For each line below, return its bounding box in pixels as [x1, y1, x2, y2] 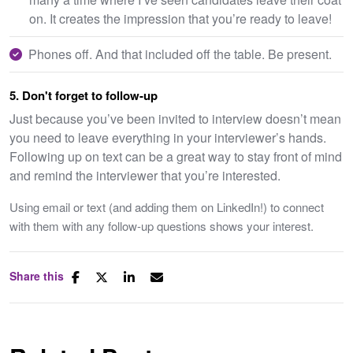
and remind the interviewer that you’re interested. [9, 165, 281, 184]
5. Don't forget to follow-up [9, 86, 158, 104]
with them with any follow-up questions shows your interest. [9, 217, 314, 234]
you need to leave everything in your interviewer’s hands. [9, 128, 326, 147]
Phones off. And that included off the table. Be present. [28, 44, 332, 63]
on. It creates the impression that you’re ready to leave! [29, 9, 332, 28]
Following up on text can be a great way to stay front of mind [9, 147, 342, 165]
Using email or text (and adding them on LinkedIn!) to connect [9, 198, 324, 215]
